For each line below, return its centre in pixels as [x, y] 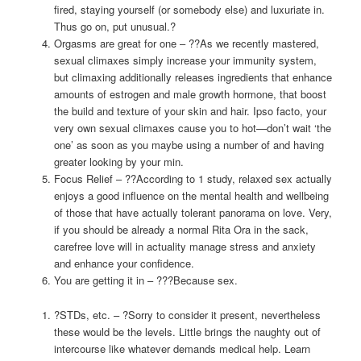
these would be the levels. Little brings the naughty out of [187, 331]
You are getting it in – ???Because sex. [145, 280]
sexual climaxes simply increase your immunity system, [185, 60]
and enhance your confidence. [124, 263]
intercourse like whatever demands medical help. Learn [182, 348]
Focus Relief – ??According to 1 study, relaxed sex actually [193, 179]
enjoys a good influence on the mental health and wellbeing [191, 196]
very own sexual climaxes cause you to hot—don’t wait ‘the [192, 128]
